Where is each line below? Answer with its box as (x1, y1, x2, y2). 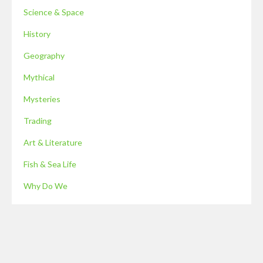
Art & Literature (23, 137, 82, 147)
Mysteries (23, 93, 60, 104)
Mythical (23, 72, 55, 82)
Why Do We (23, 180, 68, 191)
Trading (23, 115, 52, 126)
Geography (23, 50, 65, 60)
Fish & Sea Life (23, 159, 76, 169)
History (23, 28, 50, 39)
